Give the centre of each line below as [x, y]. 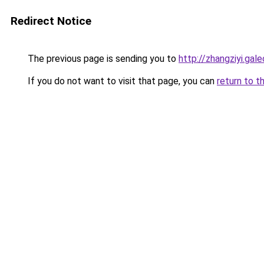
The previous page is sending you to [102, 59]
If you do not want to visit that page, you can [121, 81]
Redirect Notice [51, 21]
